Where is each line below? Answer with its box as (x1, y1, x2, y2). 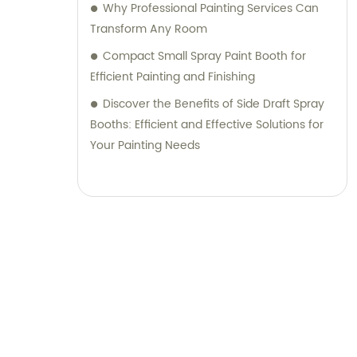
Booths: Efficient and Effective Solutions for (90, 116, 324, 135)
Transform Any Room (90, 20, 207, 39)
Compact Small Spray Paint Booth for (103, 47, 306, 66)
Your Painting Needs (90, 136, 200, 155)
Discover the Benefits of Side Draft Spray (103, 95, 324, 114)
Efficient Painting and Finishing (90, 68, 255, 87)
